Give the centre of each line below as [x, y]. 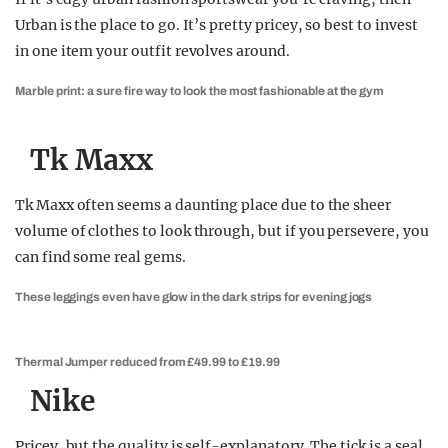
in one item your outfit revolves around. [152, 51]
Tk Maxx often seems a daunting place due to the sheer [203, 205]
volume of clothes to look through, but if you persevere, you [222, 231]
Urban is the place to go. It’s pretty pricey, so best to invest [216, 25]
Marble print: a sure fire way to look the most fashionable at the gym [200, 91]
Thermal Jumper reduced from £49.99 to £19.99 [147, 362]
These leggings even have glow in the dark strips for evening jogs [194, 297]
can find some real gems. [100, 257]
